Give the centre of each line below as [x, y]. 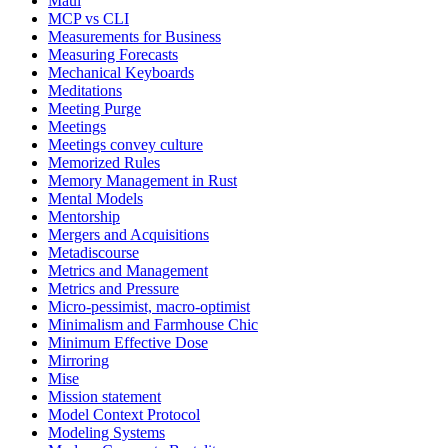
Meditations [85, 91]
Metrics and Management [128, 271]
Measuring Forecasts [113, 55]
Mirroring [78, 361]
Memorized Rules [104, 163]
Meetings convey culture [125, 145]
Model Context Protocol [124, 415]
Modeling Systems [106, 433]
